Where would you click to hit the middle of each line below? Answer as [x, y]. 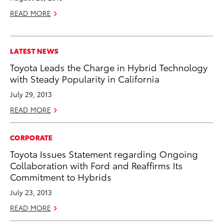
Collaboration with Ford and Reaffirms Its [96, 165]
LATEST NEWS [34, 51]
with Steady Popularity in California [85, 78]
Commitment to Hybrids [61, 176]
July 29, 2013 [31, 94]
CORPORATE [31, 137]
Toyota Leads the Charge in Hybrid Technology [109, 67]
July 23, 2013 [31, 192]
